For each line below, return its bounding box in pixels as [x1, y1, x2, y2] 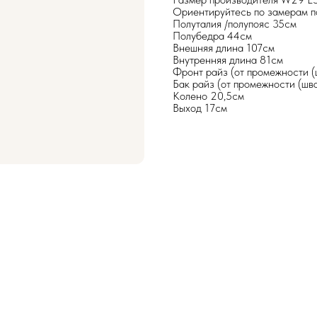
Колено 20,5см [173, 88, 244, 103]
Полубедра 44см [173, 28, 252, 42]
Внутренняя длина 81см [173, 52, 283, 67]
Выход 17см [173, 100, 227, 115]
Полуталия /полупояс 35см [173, 16, 296, 30]
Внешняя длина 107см [173, 40, 275, 54]
